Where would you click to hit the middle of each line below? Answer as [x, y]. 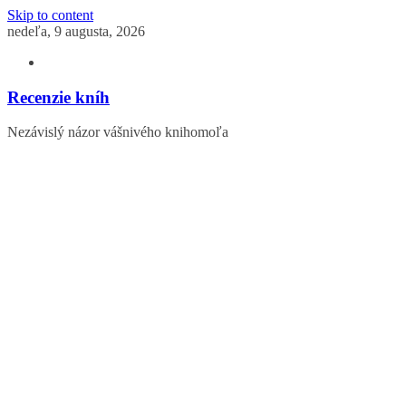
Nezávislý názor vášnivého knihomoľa [118, 132]
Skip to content [50, 15]
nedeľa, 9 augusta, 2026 [76, 31]
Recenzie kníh [58, 97]
